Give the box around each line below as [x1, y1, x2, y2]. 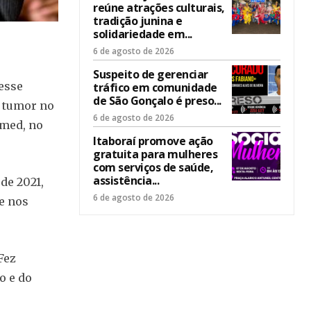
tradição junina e [93, 13, 183, 28]
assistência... [93, 173, 159, 188]
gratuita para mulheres [93, 146, 217, 162]
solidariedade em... [93, 26, 192, 42]
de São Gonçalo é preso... [93, 93, 221, 108]
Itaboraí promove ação [93, 133, 213, 149]
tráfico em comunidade [93, 80, 217, 95]
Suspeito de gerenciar [93, 67, 208, 82]
